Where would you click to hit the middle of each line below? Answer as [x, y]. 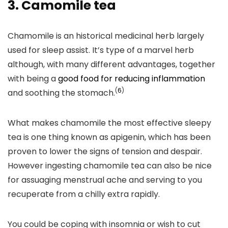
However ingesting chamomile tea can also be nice [110, 166]
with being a [33, 79]
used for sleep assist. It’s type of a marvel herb [101, 50]
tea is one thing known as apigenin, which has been [109, 137]
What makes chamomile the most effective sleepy [109, 123]
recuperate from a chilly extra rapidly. [84, 194]
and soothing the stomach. [61, 93]
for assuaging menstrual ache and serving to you [105, 180]
